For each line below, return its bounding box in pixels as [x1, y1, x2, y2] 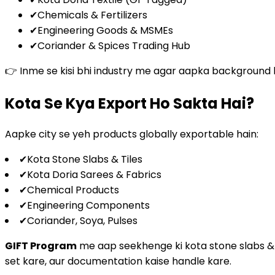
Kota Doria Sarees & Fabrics [27, 168, 161, 182]
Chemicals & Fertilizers [37, 8, 147, 23]
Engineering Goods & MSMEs [37, 23, 173, 38]
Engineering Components [27, 198, 150, 213]
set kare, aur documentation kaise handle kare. [5, 254, 231, 269]
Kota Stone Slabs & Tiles [27, 152, 142, 167]
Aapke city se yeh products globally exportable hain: [5, 127, 258, 142]
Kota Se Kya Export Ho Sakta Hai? [5, 93, 254, 114]
